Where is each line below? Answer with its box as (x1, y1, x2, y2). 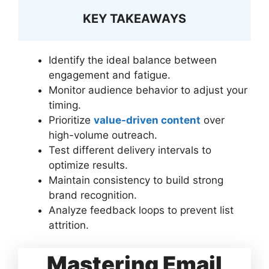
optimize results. (49, 159, 128, 171)
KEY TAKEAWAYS (83, 11, 186, 26)
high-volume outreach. (49, 128, 157, 141)
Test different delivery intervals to (49, 144, 211, 156)
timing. (49, 98, 81, 111)
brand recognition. (49, 189, 137, 201)
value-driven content (94, 113, 201, 126)
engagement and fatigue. (49, 68, 171, 81)
